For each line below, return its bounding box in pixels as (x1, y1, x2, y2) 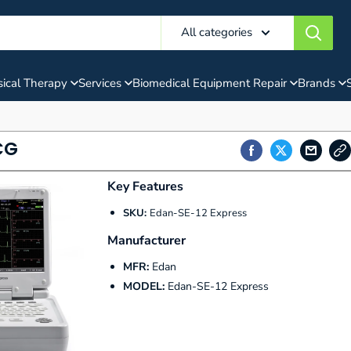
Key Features (107, 177, 184, 195)
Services (78, 74, 121, 91)
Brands (298, 74, 335, 91)
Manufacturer (107, 231, 186, 249)
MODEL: (123, 278, 168, 294)
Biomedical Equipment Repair (132, 74, 287, 91)
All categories (181, 24, 252, 40)
